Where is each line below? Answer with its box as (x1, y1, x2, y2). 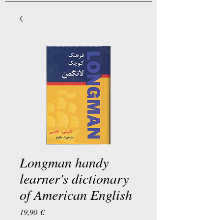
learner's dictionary (20, 169, 129, 188)
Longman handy (20, 153, 109, 171)
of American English (20, 185, 132, 204)
